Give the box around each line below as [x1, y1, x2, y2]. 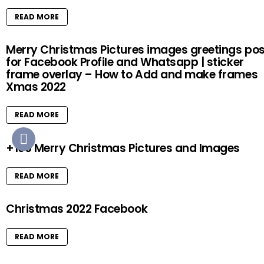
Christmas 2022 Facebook [6, 200, 148, 217]
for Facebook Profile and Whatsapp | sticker [6, 54, 244, 71]
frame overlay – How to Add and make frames [6, 67, 258, 83]
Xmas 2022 [6, 79, 66, 95]
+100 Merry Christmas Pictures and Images [6, 140, 240, 156]
